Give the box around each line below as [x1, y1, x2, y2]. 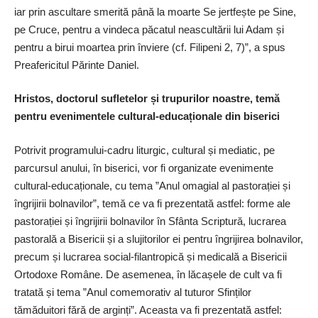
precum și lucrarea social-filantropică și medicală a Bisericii [14, 250, 287, 263]
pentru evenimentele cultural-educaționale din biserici [14, 110, 280, 123]
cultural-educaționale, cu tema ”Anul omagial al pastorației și [14, 179, 290, 192]
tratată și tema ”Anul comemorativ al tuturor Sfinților [14, 285, 251, 298]
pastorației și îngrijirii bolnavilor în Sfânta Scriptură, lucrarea [14, 214, 286, 227]
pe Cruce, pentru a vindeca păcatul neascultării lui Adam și [14, 23, 284, 35]
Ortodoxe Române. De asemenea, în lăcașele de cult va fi [14, 268, 282, 280]
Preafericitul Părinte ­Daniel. [14, 58, 139, 71]
